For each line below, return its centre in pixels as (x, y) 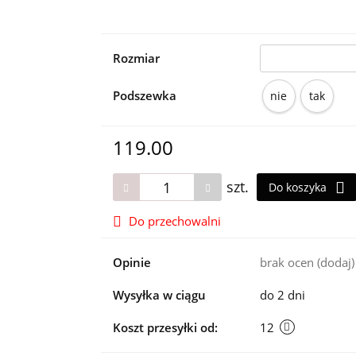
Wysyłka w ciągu (159, 295)
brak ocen (288, 262)
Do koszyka (299, 187)
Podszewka (144, 95)
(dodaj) (335, 262)
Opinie (132, 262)
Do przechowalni (174, 221)
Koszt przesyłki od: (165, 327)
